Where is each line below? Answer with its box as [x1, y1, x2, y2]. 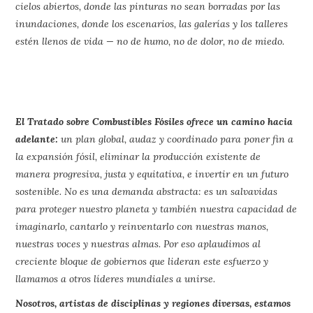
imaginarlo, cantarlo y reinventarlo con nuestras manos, [15, 219, 269, 233]
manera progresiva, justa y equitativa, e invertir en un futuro [15, 167, 289, 180]
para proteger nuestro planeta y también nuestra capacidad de [15, 202, 298, 215]
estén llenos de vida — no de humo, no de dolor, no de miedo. [15, 34, 285, 48]
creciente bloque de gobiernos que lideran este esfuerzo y [15, 254, 269, 268]
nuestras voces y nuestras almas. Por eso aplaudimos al [15, 237, 261, 250]
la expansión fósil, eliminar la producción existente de [15, 150, 261, 163]
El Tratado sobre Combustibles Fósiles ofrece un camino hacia [15, 115, 293, 128]
